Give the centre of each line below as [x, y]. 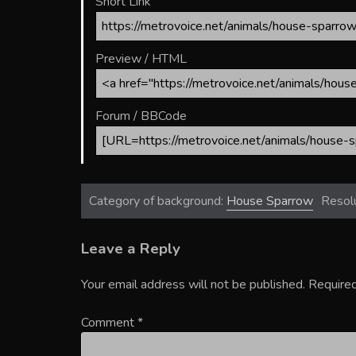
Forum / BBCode [141, 116]
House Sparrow [270, 201]
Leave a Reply [131, 248]
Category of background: [158, 201]
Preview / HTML [141, 58]
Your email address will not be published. [193, 284]
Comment [109, 322]
